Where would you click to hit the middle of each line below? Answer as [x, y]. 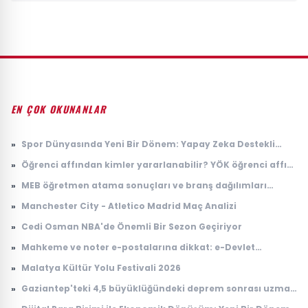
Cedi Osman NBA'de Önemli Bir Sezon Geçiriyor [132, 226]
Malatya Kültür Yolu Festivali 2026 [101, 267]
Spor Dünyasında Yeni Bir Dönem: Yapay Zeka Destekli [148, 144]
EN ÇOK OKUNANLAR [59, 109]
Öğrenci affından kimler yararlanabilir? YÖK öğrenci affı [154, 164]
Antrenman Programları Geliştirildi [103, 156]
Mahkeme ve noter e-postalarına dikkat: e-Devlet [138, 247]
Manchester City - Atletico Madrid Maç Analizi [129, 206]
